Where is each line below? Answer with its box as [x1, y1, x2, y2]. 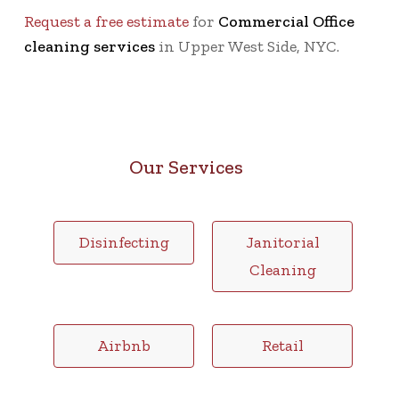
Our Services [129, 155, 243, 180]
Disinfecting [78, 232, 169, 253]
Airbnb [97, 336, 151, 356]
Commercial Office [218, 12, 354, 32]
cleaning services [24, 37, 155, 57]
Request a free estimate [24, 12, 189, 32]
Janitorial [245, 232, 320, 253]
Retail [261, 336, 304, 356]
